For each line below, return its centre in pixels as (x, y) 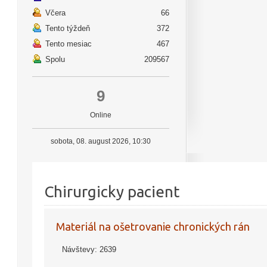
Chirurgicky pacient (112, 192)
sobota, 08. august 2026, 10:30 (101, 141)
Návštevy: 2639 (89, 249)
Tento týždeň (68, 28)
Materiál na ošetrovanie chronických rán (153, 226)
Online (101, 115)
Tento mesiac (69, 44)
